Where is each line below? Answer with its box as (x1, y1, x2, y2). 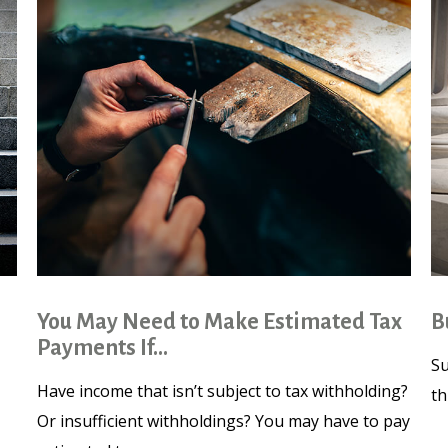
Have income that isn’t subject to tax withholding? (37, 380, 409, 403)
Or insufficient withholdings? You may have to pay (37, 410, 411, 433)
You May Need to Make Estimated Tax (37, 310, 403, 335)
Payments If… (37, 336, 169, 361)
